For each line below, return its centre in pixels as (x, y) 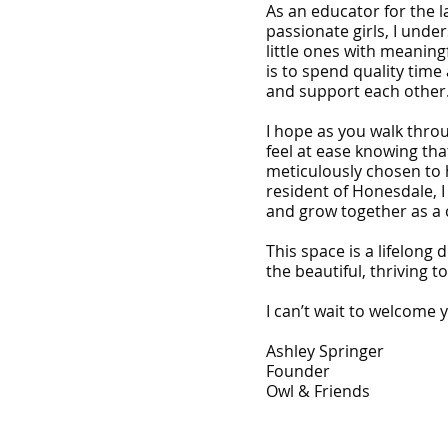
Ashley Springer (325, 350)
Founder (298, 370)
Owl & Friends (318, 390)
